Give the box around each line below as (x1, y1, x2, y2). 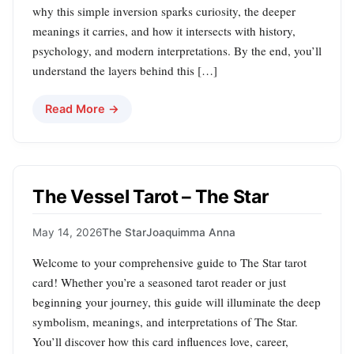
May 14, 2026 (32, 225, 102, 239)
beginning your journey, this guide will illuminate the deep (32, 293, 321, 310)
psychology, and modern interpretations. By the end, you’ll (32, 43, 322, 59)
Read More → (45, 102, 119, 116)
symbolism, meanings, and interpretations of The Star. (32, 313, 298, 330)
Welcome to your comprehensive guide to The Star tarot (32, 254, 307, 270)
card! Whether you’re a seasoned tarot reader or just (32, 273, 286, 290)
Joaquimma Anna (146, 225, 235, 239)
